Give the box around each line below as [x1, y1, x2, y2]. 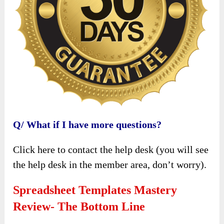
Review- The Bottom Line [13, 200, 145, 213]
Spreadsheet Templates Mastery [13, 183, 177, 197]
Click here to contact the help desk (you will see [13, 144, 209, 155]
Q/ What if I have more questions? [13, 119, 162, 130]
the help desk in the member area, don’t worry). [13, 159, 207, 170]
